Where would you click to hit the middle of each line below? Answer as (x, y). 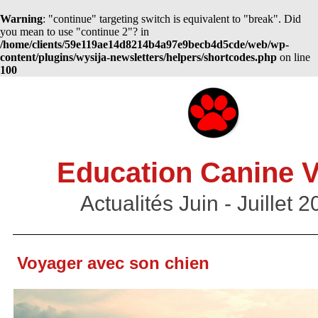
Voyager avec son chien (111, 263)
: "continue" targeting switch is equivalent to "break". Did (172, 19)
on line (294, 57)
